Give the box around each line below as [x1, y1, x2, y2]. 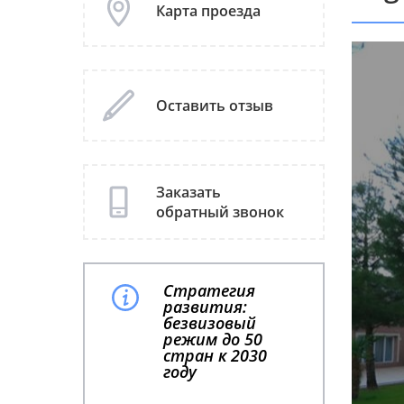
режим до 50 [163, 328, 262, 350]
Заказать [156, 182, 221, 202]
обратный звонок [156, 202, 284, 222]
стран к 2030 [163, 344, 267, 366]
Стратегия [163, 280, 255, 301]
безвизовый [163, 312, 256, 334]
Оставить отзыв [156, 96, 273, 115]
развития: [163, 296, 247, 317]
